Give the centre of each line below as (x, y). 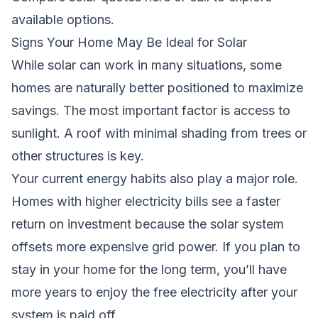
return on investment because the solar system (148, 224)
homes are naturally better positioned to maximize (157, 87)
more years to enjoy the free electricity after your (154, 292)
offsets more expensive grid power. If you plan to (156, 246)
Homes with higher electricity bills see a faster (146, 201)
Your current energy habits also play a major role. (155, 178)
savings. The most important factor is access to (151, 110)
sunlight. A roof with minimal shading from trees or (159, 133)
